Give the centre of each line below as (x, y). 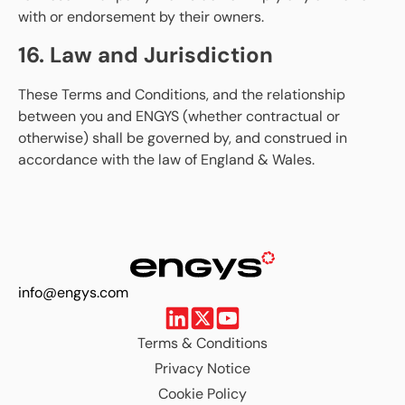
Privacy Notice (202, 368)
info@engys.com (73, 292)
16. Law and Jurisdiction (146, 55)
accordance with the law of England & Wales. (166, 160)
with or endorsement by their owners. (141, 16)
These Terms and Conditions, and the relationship (182, 95)
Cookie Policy (202, 393)
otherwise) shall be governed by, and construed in (183, 138)
